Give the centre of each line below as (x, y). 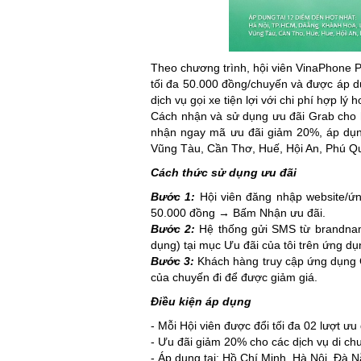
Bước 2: (175, 229)
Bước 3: (174, 261)
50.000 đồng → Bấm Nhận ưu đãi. (238, 213)
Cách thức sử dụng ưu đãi (224, 173)
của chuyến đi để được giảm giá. (234, 278)
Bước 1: (173, 197)
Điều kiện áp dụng (201, 302)
